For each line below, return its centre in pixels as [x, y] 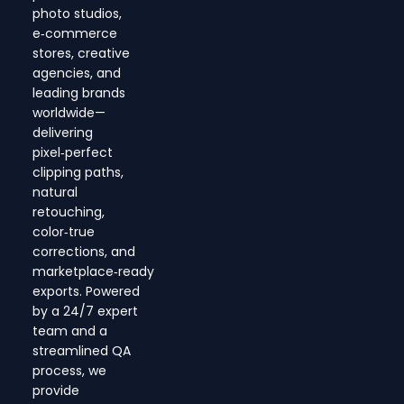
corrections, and [83, 252]
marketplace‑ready [93, 272]
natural [55, 193]
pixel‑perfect [72, 153]
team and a [69, 331]
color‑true [63, 232]
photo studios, [77, 14]
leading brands [78, 93]
